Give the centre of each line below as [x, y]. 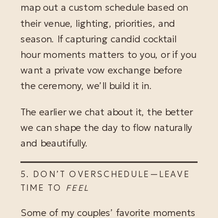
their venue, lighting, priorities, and [98, 23]
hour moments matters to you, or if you [109, 55]
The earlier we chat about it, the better [107, 112]
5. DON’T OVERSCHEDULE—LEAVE [105, 174]
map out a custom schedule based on [104, 8]
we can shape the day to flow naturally [106, 127]
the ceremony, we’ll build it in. [86, 86]
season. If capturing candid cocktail [99, 39]
